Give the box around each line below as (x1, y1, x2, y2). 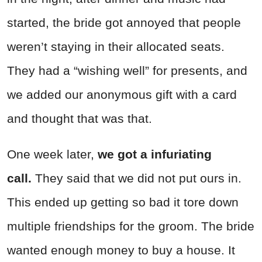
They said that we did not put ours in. (35, 171, 242, 185)
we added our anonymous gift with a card (7, 87, 237, 101)
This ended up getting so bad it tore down (7, 195, 239, 209)
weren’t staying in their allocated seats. (7, 39, 225, 53)
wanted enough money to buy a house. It (7, 243, 235, 257)
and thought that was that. (7, 111, 152, 125)
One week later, (7, 147, 98, 161)
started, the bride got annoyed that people (7, 15, 241, 29)
